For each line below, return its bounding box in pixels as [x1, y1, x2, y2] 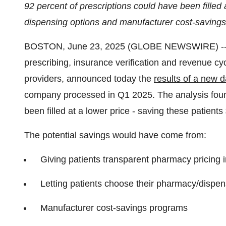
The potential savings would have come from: [24, 130, 206, 140]
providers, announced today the [24, 74, 154, 84]
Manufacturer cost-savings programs [40, 203, 188, 213]
